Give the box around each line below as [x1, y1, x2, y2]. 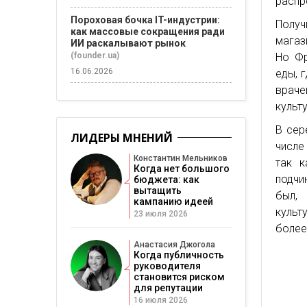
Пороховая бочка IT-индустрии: [71, 14, 220, 25]
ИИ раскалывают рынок [71, 38, 186, 49]
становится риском [134, 271, 225, 282]
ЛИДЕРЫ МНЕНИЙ [71, 130, 173, 145]
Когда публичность [134, 249, 224, 260]
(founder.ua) [71, 51, 119, 60]
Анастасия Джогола [134, 240, 215, 249]
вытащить [134, 185, 182, 196]
